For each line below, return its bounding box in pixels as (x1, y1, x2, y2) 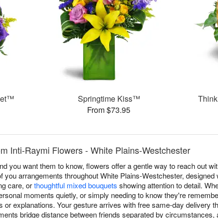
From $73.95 (87, 104, 131, 116)
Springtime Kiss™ (77, 93, 140, 105)
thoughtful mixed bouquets (34, 180, 117, 191)
